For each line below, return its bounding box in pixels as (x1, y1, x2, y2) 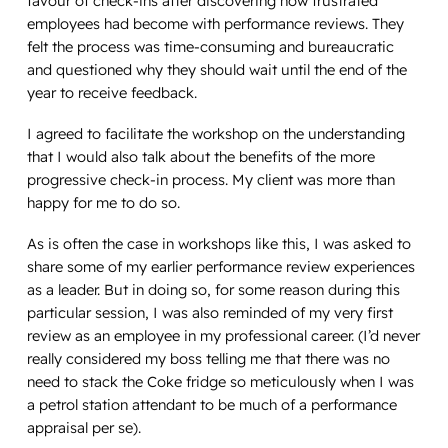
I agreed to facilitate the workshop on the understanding (26, 124, 405, 143)
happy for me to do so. (26, 193, 184, 212)
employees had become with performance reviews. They (26, 14, 404, 34)
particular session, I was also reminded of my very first (26, 302, 393, 322)
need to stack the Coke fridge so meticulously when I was (26, 371, 414, 391)
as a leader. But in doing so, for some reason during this (26, 279, 400, 299)
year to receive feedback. (26, 83, 201, 103)
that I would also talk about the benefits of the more (26, 147, 375, 166)
